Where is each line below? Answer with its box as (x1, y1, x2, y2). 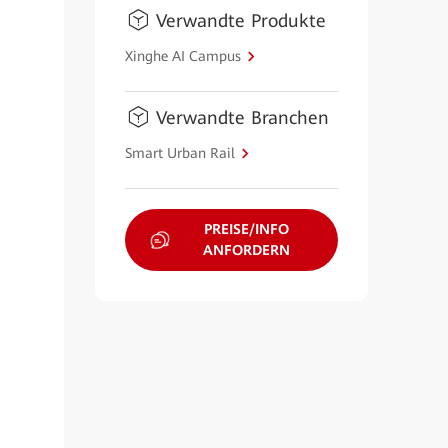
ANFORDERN (202, 242, 290, 258)
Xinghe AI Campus (124, 47, 241, 64)
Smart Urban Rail (124, 144, 235, 161)
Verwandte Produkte (155, 10, 326, 31)
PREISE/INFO (203, 221, 289, 237)
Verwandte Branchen (155, 107, 329, 128)
